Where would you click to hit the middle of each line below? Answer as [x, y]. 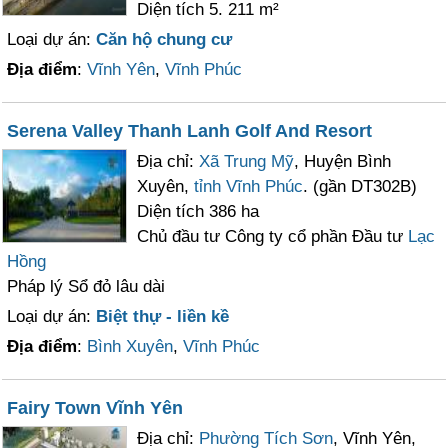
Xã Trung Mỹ [247, 161]
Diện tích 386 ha [198, 211]
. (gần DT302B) [360, 186]
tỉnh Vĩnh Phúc [249, 186]
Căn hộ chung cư [164, 39]
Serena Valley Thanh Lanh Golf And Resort [190, 131]
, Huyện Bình [343, 161]
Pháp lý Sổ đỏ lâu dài [86, 286]
